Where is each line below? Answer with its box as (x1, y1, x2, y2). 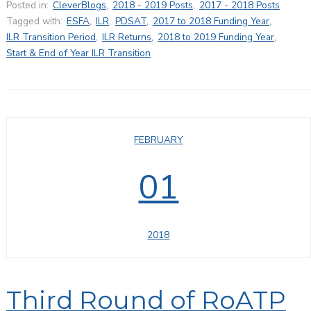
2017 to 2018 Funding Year (152, 14, 269, 28)
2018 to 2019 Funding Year (157, 30, 274, 44)
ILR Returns (101, 30, 151, 44)
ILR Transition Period (6, 30, 96, 44)
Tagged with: (6, 14, 62, 28)
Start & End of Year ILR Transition (6, 46, 151, 60)
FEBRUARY (134, 133, 183, 146)
